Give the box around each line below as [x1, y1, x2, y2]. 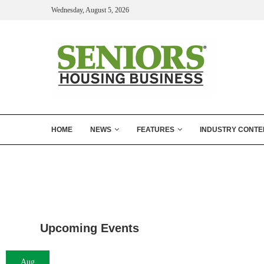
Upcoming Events [40, 222, 140, 235]
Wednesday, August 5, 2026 [51, 5, 129, 14]
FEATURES [137, 126, 174, 134]
